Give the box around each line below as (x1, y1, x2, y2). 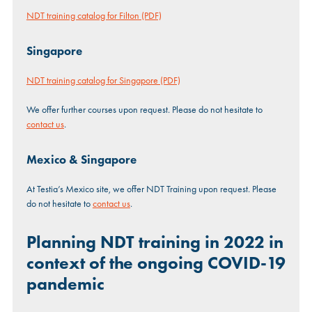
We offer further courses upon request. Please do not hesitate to (26, 102, 263, 116)
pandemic (26, 272, 104, 295)
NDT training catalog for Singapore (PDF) (26, 73, 180, 86)
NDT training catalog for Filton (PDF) (26, 8, 162, 22)
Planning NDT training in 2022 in (26, 231, 283, 253)
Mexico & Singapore (26, 152, 136, 167)
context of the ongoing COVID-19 (26, 251, 286, 274)
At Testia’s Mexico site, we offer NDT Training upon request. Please (26, 182, 276, 195)
